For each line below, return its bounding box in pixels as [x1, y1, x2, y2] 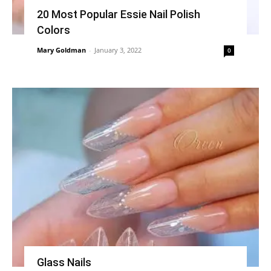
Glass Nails [36, 256, 91, 269]
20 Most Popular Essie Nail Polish [36, 8, 200, 21]
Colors [36, 24, 70, 37]
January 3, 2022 [94, 45, 142, 55]
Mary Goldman [36, 45, 86, 55]
